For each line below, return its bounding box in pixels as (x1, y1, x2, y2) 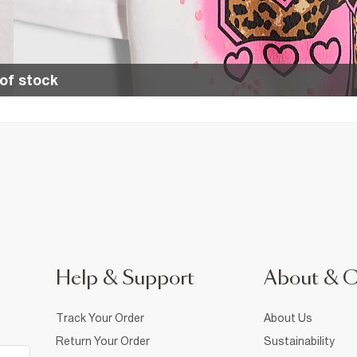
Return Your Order (56, 335, 150, 347)
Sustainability (264, 335, 335, 347)
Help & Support (56, 269, 194, 288)
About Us (264, 312, 312, 324)
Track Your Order (56, 312, 144, 324)
